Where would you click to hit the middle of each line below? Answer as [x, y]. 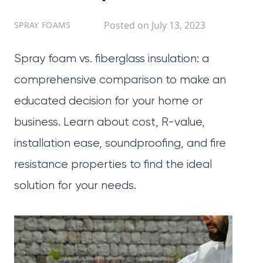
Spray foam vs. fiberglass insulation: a [112, 59]
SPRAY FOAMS [43, 25]
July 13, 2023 [178, 25]
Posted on [127, 25]
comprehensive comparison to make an [120, 80]
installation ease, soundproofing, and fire [120, 144]
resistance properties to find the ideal [113, 165]
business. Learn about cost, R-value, [109, 122]
